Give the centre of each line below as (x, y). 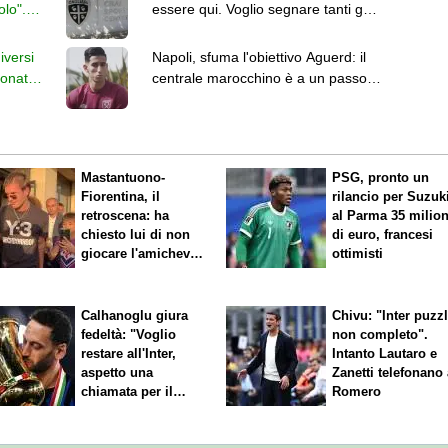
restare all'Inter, (129, 354)
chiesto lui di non (136, 234)
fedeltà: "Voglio (129, 335)
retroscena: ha (125, 215)
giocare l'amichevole (145, 253)
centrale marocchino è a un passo (259, 78)
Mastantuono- (123, 177)
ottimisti (358, 253)
